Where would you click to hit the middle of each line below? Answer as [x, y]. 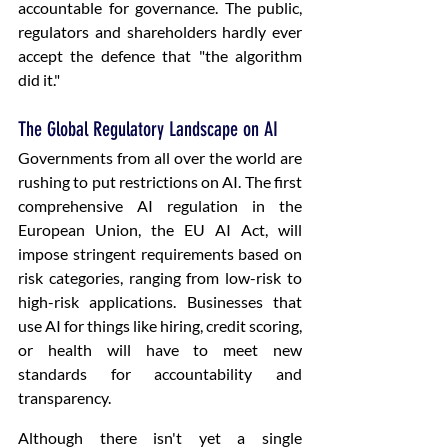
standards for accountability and [160, 373]
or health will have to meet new [160, 349]
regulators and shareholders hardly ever [160, 31]
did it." [40, 79]
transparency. [64, 397]
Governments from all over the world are [160, 157]
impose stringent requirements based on [160, 253]
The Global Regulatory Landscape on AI [148, 129]
